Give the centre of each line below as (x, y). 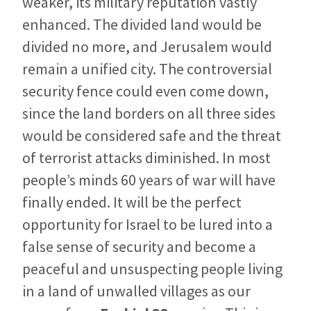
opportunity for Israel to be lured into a (148, 225)
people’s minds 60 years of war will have (149, 180)
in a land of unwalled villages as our (136, 291)
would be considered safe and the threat (152, 136)
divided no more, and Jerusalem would (147, 47)
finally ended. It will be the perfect (132, 202)
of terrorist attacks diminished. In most (146, 158)
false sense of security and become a (139, 247)
